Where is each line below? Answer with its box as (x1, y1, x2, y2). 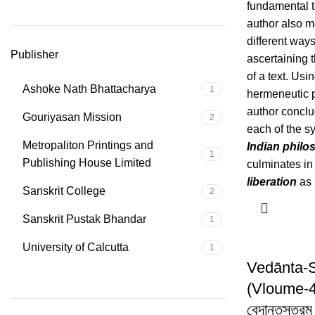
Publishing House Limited (22, 157, 151, 169)
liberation (247, 176, 297, 188)
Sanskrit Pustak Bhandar (22, 213, 146, 225)
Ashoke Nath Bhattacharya (22, 83, 156, 95)
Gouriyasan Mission (22, 111, 122, 123)
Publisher (11, 49, 58, 60)
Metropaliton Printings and (22, 139, 153, 151)
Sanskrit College (22, 185, 105, 197)
